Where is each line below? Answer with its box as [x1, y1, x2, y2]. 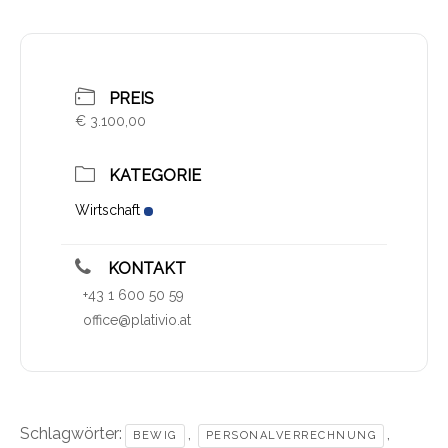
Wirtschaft [75, 202, 140, 219]
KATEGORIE [109, 166, 201, 186]
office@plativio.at [83, 312, 191, 329]
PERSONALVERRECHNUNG [205, 429, 376, 443]
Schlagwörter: [20, 424, 122, 444]
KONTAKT [104, 259, 186, 279]
